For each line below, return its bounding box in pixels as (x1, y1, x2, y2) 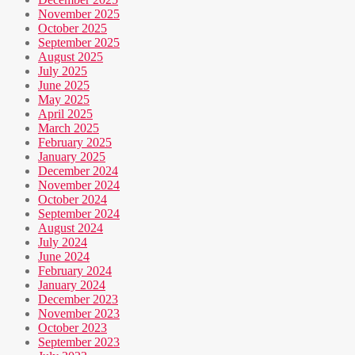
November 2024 (38, 178, 120, 193)
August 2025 (38, 50, 103, 64)
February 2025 (38, 136, 112, 150)
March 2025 (38, 121, 99, 136)
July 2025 (38, 64, 87, 78)
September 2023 (38, 335, 120, 349)
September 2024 (38, 207, 120, 221)
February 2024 (38, 264, 112, 278)
